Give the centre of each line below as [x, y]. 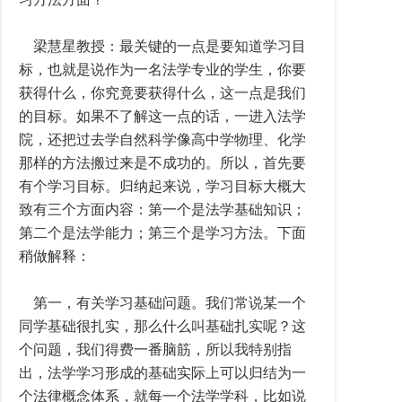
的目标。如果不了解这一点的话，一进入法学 [162, 116]
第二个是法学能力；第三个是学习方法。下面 [162, 233]
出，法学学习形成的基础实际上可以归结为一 [162, 373]
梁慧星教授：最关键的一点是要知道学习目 [162, 46]
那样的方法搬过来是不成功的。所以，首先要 [162, 163]
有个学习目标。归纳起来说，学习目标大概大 [162, 186]
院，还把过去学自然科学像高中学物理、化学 [162, 140]
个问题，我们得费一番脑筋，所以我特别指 [155, 350]
